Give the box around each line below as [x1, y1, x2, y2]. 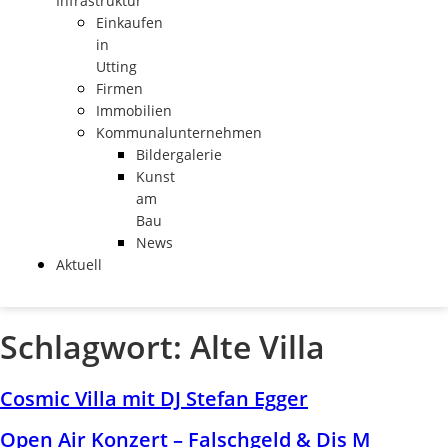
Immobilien [96, 100, 172, 120]
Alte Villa [190, 325, 325, 369]
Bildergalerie [136, 144, 222, 164]
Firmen [96, 78, 143, 98]
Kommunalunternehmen [96, 122, 262, 142]
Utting [96, 56, 137, 76]
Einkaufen [96, 12, 163, 32]
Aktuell [56, 254, 102, 274]
